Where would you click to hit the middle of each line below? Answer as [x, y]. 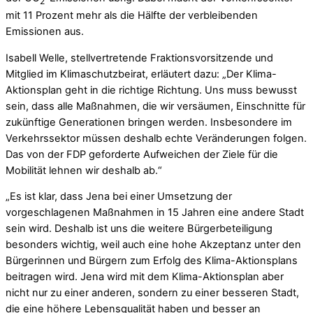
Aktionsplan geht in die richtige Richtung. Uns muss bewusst [151, 90]
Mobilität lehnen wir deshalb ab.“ [84, 170]
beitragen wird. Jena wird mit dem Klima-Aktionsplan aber [145, 277]
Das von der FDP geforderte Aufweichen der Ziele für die [142, 154]
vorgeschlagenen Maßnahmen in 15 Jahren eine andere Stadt [155, 213]
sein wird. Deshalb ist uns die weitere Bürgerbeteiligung [139, 229]
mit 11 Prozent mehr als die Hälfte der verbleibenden [132, 15]
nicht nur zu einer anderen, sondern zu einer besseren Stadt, [152, 293]
